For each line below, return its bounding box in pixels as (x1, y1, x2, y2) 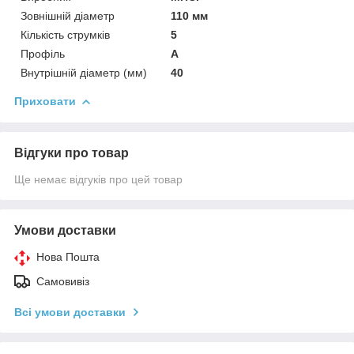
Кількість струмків (21, 28, 110, 41)
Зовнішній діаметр (21, 9, 115, 22)
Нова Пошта (36, 250, 100, 263)
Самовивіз (36, 274, 89, 288)
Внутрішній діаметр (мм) (21, 66, 147, 79)
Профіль (21, 47, 65, 60)
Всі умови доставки (14, 305, 126, 318)
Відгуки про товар (14, 145, 129, 160)
